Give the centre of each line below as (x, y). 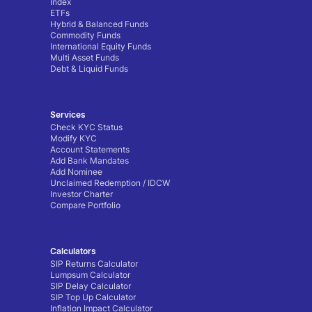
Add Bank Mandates (89, 161)
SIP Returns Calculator (94, 264)
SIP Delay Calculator (91, 286)
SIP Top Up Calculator (93, 297)
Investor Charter (81, 194)
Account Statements (90, 150)
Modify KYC (73, 139)
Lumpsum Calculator (90, 275)
